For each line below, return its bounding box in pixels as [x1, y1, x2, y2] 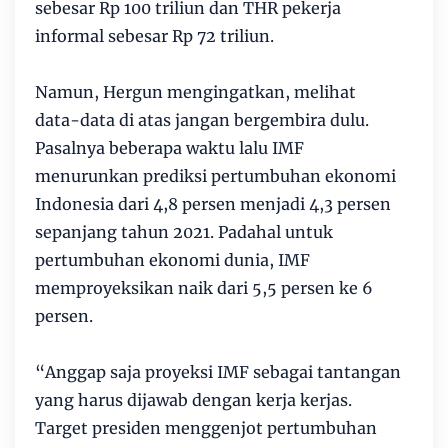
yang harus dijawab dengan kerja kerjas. [35, 390, 352, 410]
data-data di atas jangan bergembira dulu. [35, 110, 369, 130]
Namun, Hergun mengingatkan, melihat [35, 82, 356, 102]
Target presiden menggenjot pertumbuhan [35, 418, 377, 438]
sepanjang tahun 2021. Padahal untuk [35, 222, 333, 242]
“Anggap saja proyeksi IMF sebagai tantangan [35, 362, 401, 382]
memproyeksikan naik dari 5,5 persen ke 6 [35, 278, 373, 298]
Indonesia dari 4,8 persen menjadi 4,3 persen [35, 194, 391, 214]
